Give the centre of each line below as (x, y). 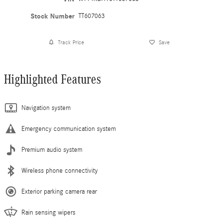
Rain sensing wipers (48, 213)
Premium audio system (52, 150)
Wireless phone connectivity (60, 171)
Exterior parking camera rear (59, 192)
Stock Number (53, 17)
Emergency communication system (69, 129)
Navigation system (46, 108)
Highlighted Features (53, 80)
